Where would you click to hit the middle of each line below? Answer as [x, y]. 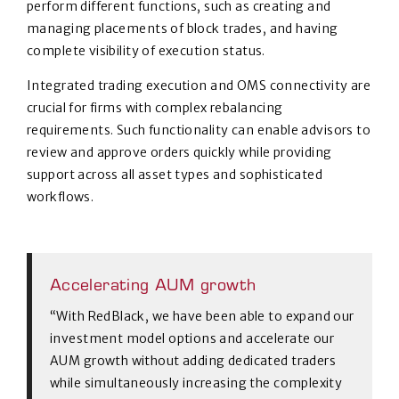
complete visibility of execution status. [148, 51]
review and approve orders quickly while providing [179, 153]
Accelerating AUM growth [153, 287]
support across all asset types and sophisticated [175, 175]
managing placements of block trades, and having [183, 29]
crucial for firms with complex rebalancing [155, 108]
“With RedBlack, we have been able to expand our [202, 317]
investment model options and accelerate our [192, 339]
